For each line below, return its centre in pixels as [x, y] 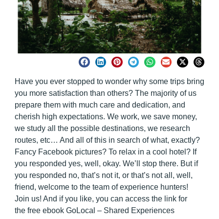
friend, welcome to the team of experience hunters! [101, 187]
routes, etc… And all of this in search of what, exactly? [107, 140]
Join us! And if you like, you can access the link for [101, 198]
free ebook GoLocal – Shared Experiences [101, 210]
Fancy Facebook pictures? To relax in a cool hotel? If [106, 152]
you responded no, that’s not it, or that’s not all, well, [104, 175]
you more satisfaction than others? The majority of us [106, 93]
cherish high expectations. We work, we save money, [106, 116]
